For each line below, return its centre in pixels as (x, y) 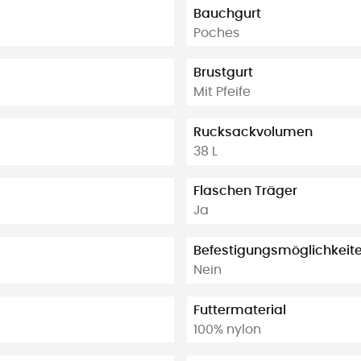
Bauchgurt (227, 13)
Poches (216, 33)
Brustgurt (223, 73)
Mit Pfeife (222, 92)
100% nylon (227, 329)
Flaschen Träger (245, 191)
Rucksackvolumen (253, 132)
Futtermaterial (240, 310)
